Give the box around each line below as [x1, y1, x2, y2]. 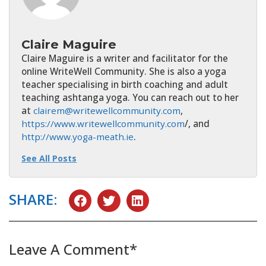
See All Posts [21, 152, 77, 164]
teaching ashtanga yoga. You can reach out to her [21, 91, 239, 103]
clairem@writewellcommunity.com [33, 104, 180, 116]
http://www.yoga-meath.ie [21, 130, 134, 142]
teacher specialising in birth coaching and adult [21, 78, 228, 90]
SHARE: [9, 189, 57, 210]
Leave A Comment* [9, 239, 137, 259]
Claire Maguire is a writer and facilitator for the [21, 52, 228, 64]
